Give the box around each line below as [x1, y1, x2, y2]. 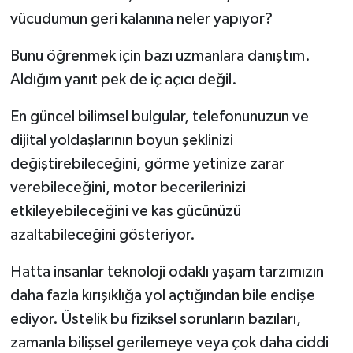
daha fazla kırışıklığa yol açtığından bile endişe [9, 287, 315, 303]
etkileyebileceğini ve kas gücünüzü [9, 203, 241, 219]
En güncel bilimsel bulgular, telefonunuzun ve [9, 108, 309, 124]
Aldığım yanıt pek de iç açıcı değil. [9, 71, 237, 87]
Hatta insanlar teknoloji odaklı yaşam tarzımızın [9, 263, 324, 280]
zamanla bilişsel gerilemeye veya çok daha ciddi [9, 334, 329, 351]
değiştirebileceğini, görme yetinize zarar [9, 155, 284, 172]
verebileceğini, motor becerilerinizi [9, 179, 246, 195]
